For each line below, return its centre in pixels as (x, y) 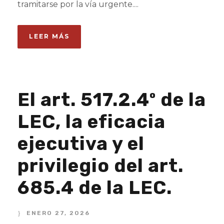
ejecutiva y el (81, 143)
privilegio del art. (100, 165)
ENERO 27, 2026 (58, 213)
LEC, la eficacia (91, 121)
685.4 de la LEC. (95, 187)
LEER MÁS (49, 36)
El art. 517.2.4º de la (112, 99)
